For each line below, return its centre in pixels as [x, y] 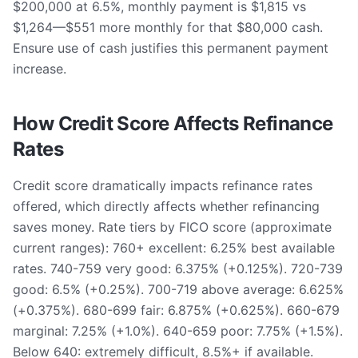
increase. [40, 69]
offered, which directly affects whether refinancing [166, 206]
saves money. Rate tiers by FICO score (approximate [172, 227]
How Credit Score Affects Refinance [173, 123]
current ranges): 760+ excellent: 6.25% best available [174, 248]
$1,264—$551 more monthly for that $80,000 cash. [168, 27]
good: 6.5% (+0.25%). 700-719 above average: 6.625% [178, 289]
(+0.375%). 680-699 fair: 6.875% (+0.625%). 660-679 [176, 310]
